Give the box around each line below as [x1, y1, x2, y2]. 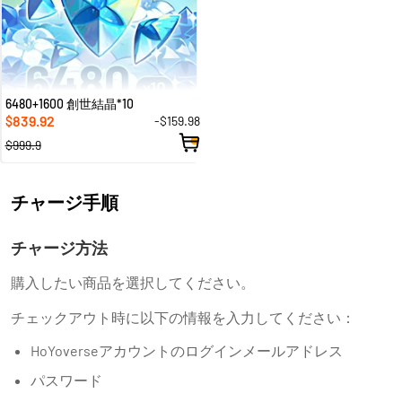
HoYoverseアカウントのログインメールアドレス [31, 342, 343, 359]
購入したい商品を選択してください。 [11, 274, 255, 291]
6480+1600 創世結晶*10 [4, 95, 134, 111]
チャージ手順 [11, 191, 118, 213]
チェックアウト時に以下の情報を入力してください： [11, 309, 355, 326]
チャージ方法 [11, 238, 108, 258]
